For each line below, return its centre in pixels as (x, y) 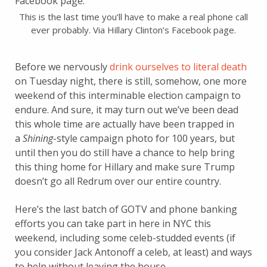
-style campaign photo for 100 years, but (144, 138)
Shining (38, 138)
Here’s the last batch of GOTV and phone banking (126, 209)
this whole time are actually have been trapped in (125, 124)
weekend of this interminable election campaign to (128, 95)
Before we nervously (62, 67)
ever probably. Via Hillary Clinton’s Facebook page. (133, 30)
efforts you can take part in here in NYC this (113, 223)
